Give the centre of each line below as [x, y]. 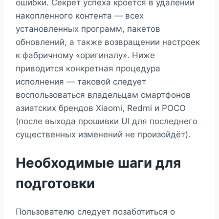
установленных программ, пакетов [88, 29]
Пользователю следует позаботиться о [95, 211]
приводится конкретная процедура [88, 69]
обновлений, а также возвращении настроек [108, 42]
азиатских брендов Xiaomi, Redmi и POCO [101, 108]
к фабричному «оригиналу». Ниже [85, 55]
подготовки [55, 184]
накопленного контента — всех [80, 16]
